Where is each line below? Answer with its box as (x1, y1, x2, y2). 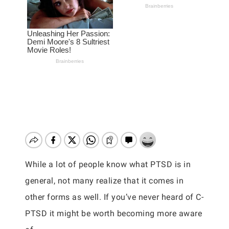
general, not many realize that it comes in (25, 176, 184, 186)
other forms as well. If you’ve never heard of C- (25, 192, 203, 202)
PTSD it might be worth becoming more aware (25, 209, 202, 218)
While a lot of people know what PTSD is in (25, 159, 191, 169)
